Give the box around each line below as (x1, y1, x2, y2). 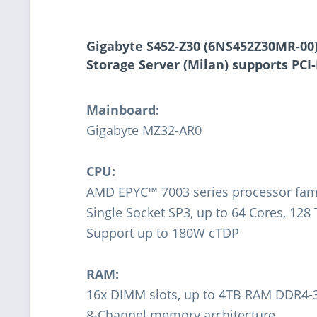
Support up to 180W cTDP (86, 224, 239, 241)
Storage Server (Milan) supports (86, 55, 292, 73)
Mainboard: (86, 100, 159, 118)
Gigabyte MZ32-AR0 (86, 121, 202, 139)
